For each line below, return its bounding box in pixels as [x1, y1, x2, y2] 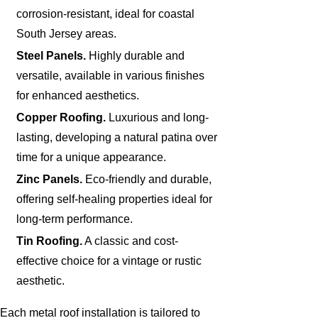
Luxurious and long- [106, 111, 209, 124]
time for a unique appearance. [16, 150, 167, 163]
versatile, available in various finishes [16, 69, 205, 82]
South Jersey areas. [16, 27, 117, 40]
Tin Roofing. [16, 235, 83, 248]
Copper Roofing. [16, 111, 106, 124]
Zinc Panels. [16, 172, 83, 185]
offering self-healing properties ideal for [16, 192, 213, 205]
